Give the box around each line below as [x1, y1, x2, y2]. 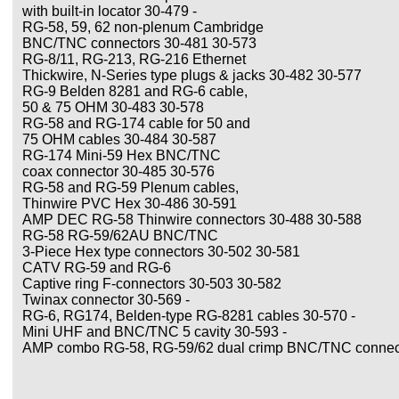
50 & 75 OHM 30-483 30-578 [22, 100, 204, 115]
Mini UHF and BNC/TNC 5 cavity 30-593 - [22, 324, 287, 339]
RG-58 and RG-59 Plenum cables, [22, 180, 239, 195]
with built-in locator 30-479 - [22, 4, 197, 19]
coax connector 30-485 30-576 [22, 164, 215, 179]
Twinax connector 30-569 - [22, 292, 190, 307]
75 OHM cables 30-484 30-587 [22, 132, 216, 147]
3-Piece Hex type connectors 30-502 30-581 [22, 244, 300, 259]
